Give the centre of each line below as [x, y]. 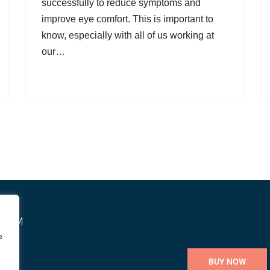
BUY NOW [228, 262]
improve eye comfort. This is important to [127, 19]
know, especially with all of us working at [128, 35]
